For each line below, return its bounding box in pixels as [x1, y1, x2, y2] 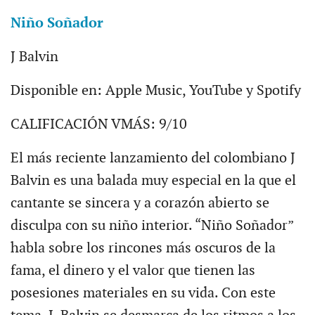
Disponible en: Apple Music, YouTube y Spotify [10, 82, 301, 100]
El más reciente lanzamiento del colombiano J [10, 150, 295, 167]
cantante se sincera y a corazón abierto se [10, 195, 269, 212]
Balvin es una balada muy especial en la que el [10, 172, 296, 190]
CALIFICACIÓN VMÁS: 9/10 [10, 116, 187, 134]
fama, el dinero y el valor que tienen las [10, 262, 255, 280]
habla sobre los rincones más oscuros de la [10, 240, 276, 257]
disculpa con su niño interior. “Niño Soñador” [10, 217, 293, 235]
